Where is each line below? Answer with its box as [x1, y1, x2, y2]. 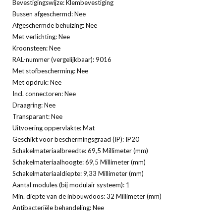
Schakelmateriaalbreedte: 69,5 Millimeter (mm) [12, 146, 148, 155]
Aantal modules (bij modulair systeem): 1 [12, 180, 130, 189]
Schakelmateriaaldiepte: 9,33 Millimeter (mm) [12, 169, 144, 177]
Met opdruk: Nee [12, 78, 61, 86]
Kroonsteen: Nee [12, 44, 60, 52]
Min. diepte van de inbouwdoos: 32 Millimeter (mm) [12, 192, 162, 200]
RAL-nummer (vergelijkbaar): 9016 [12, 55, 111, 63]
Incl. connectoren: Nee [12, 89, 76, 98]
